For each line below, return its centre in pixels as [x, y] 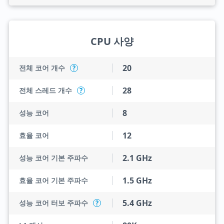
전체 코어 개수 [42, 68]
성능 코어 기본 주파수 [53, 158]
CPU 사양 [112, 41]
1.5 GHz [137, 180]
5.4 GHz [137, 203]
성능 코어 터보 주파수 [53, 203]
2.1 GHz [137, 158]
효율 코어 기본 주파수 [53, 180]
